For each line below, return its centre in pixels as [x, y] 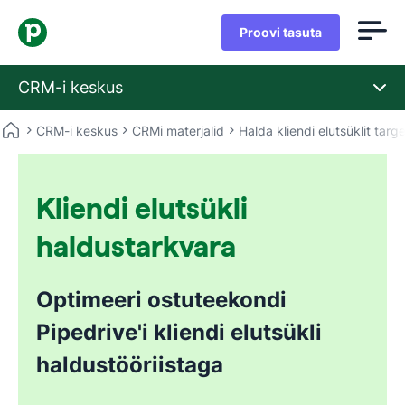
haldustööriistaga [130, 365]
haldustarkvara [136, 246]
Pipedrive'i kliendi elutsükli [179, 332]
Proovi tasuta [281, 32]
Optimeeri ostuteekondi [161, 300]
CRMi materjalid [178, 130]
